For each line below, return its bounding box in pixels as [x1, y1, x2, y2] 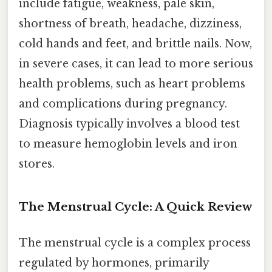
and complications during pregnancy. [19, 97, 227, 111]
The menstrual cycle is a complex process [19, 236, 251, 250]
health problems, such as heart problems [19, 77, 245, 91]
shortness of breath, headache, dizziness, [19, 17, 242, 31]
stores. [19, 157, 55, 171]
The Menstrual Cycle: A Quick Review [19, 200, 252, 214]
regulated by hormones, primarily [19, 256, 209, 270]
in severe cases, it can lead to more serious [19, 57, 253, 71]
